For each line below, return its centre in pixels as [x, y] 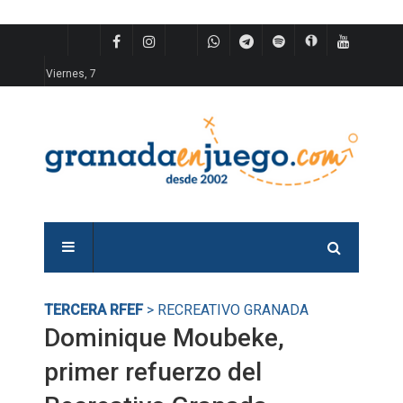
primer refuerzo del [153, 372]
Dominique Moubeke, [164, 338]
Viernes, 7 [71, 74]
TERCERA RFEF [94, 310]
